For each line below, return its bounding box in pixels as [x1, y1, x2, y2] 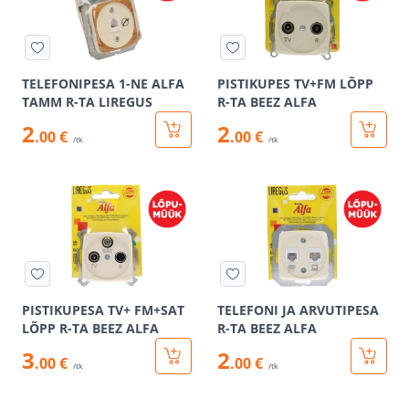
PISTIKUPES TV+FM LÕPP [217, 75, 373, 92]
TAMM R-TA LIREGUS [22, 93, 152, 110]
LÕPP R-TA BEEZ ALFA [22, 320, 159, 337]
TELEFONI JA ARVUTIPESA [217, 301, 379, 319]
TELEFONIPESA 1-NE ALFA [22, 75, 184, 92]
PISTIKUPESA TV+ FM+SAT [22, 301, 184, 319]
